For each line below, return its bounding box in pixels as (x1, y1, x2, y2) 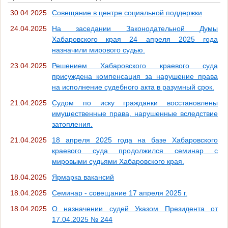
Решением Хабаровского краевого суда (52, 61, 218, 70)
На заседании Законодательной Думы (52, 24, 218, 33)
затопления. (52, 120, 93, 128)
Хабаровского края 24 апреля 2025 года (52, 35, 218, 43)
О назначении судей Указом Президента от (52, 204, 218, 213)
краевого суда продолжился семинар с (52, 146, 218, 155)
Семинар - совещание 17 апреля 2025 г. (52, 188, 187, 197)
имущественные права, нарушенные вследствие (52, 109, 218, 118)
